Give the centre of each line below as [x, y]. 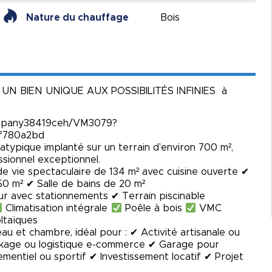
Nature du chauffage [77, 17]
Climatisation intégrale [57, 209]
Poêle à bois [153, 209]
